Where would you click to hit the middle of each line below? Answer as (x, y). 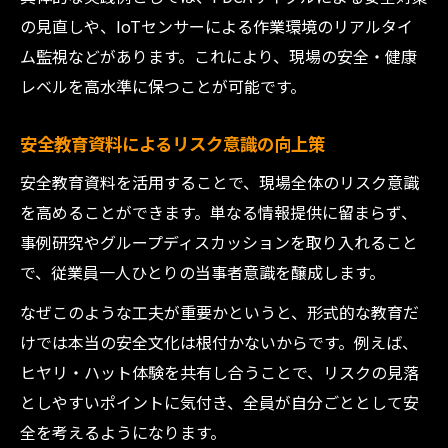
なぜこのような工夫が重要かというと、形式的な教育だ (219, 312)
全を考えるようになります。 (123, 432)
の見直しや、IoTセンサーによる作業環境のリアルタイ (216, 26)
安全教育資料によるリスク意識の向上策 (172, 143)
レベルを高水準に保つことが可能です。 (163, 86)
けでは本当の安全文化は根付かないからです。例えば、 (219, 342)
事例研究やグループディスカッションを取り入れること (219, 242)
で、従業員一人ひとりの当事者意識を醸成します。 (202, 272)
